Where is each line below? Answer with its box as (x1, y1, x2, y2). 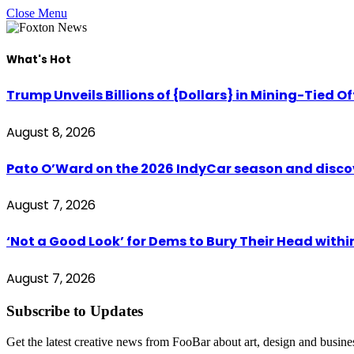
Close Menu (6, 6, 67, 20)
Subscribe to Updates (6, 303, 143, 320)
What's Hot (6, 52, 71, 68)
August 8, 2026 (6, 122, 96, 141)
